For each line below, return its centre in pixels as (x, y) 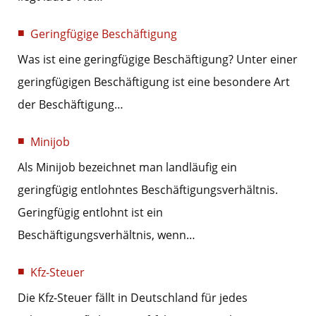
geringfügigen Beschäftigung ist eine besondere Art (154, 82)
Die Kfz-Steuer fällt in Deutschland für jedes (133, 298)
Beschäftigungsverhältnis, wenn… (107, 235)
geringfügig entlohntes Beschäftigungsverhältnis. (148, 190)
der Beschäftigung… (71, 105)
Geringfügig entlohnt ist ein (90, 213)
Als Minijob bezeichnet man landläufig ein (127, 168)
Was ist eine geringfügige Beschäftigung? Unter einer (158, 60)
